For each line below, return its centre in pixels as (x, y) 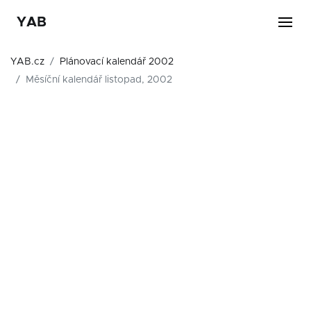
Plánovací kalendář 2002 (117, 62)
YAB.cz (27, 62)
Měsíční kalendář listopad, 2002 (99, 80)
